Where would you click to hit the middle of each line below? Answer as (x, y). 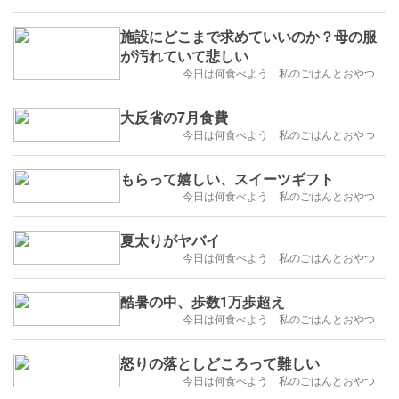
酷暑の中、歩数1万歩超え (203, 301)
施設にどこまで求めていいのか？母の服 (248, 36)
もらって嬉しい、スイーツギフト (227, 179)
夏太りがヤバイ (170, 240)
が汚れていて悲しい (184, 56)
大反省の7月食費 (174, 117)
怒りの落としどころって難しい (220, 363)
